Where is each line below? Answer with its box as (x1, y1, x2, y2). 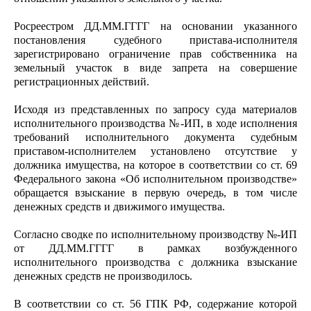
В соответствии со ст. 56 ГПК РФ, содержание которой (14, 298, 297, 310)
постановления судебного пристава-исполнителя (14, 34, 297, 46)
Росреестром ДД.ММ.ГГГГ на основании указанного (14, 20, 297, 32)
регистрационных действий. (14, 76, 149, 87)
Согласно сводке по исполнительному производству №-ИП (14, 228, 297, 240)
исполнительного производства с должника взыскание (14, 256, 297, 268)
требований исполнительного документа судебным (14, 131, 297, 143)
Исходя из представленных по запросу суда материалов (14, 103, 297, 115)
